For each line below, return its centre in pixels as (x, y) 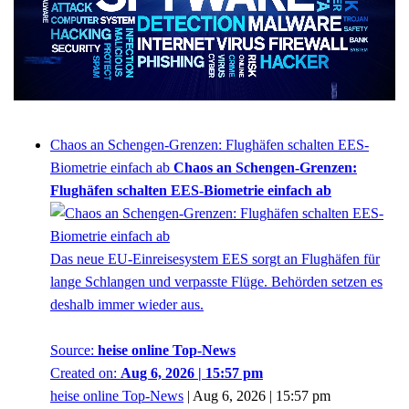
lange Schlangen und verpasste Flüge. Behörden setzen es (216, 282)
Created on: (85, 373)
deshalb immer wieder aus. (127, 305)
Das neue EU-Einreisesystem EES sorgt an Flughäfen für (215, 259)
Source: (74, 351)
